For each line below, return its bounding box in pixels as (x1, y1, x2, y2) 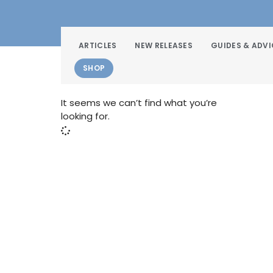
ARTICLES (79, 40, 117, 51)
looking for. (61, 110, 110, 123)
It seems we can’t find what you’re (61, 96, 217, 110)
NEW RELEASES (135, 40, 193, 51)
